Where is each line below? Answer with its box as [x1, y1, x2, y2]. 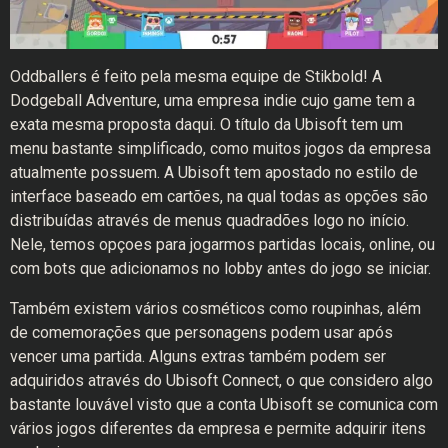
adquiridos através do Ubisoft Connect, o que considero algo [10, 371, 433, 391]
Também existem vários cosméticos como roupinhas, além [10, 299, 421, 319]
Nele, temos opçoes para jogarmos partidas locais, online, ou [10, 235, 435, 255]
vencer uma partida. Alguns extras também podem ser [10, 347, 386, 367]
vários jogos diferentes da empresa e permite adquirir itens [10, 419, 426, 439]
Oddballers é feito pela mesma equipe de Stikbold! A [10, 67, 382, 87]
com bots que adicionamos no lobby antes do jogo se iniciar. [10, 259, 431, 279]
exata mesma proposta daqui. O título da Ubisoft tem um [10, 115, 403, 135]
